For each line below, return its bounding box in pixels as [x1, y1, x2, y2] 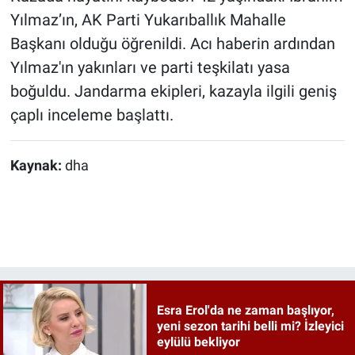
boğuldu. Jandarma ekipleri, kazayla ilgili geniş [10, 81, 337, 101]
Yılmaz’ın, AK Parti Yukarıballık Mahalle [10, 10, 286, 29]
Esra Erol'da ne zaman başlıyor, [156, 303, 334, 319]
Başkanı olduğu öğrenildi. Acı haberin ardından [10, 33, 335, 53]
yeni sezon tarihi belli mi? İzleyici [156, 319, 344, 334]
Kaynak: [10, 157, 65, 174]
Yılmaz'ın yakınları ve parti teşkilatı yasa [10, 57, 290, 77]
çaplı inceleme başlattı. [10, 105, 174, 124]
